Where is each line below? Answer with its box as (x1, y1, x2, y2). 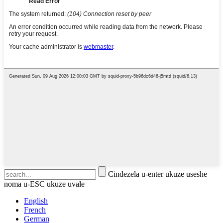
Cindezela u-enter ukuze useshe (108, 170, 207, 179)
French (24, 206, 46, 215)
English (24, 197, 48, 206)
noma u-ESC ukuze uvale (4, 180, 85, 189)
